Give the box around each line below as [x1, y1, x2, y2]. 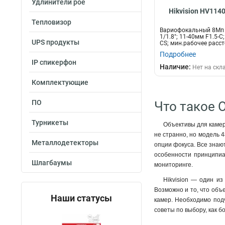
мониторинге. [154, 161, 193, 168]
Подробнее [160, 50, 196, 58]
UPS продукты [32, 38, 79, 46]
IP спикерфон [32, 58, 76, 66]
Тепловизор [32, 18, 71, 26]
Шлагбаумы [32, 159, 72, 167]
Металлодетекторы [32, 139, 98, 147]
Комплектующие [32, 78, 88, 86]
